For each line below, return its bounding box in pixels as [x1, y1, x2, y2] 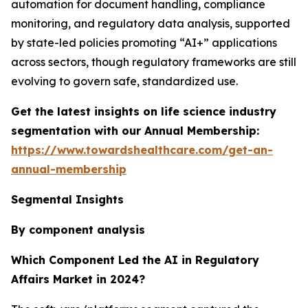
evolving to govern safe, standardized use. [11, 74, 238, 88]
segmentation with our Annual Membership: [11, 123, 259, 137]
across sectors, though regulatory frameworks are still [11, 54, 296, 69]
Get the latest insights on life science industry [11, 104, 276, 118]
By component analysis [11, 222, 145, 236]
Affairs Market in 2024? [11, 272, 145, 286]
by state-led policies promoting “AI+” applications [11, 35, 277, 49]
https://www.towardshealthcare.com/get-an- [11, 142, 273, 157]
